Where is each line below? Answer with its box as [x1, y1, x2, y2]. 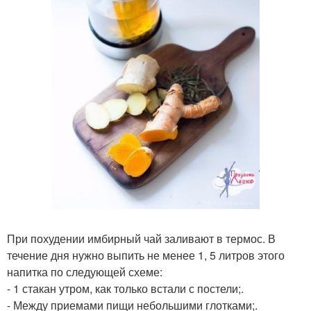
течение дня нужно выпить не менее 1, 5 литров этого [7, 247, 285, 264]
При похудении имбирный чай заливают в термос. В [7, 230, 276, 247]
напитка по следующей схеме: [7, 264, 162, 280]
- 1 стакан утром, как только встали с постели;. [7, 280, 244, 297]
